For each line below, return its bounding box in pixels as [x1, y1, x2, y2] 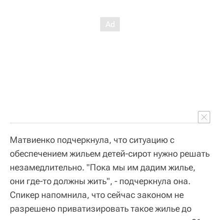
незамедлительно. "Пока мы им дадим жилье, [10, 162, 195, 173]
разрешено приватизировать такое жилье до [10, 203, 192, 214]
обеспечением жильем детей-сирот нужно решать [10, 148, 210, 159]
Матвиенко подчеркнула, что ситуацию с [10, 135, 174, 145]
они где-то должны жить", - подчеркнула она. [10, 176, 191, 187]
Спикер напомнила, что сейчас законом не [10, 190, 184, 200]
